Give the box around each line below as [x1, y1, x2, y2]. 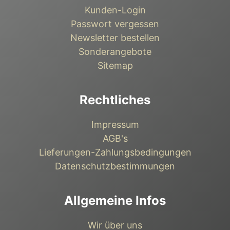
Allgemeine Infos [64, 193, 166, 208]
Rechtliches [80, 92, 150, 107]
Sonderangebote [79, 46, 151, 57]
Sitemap [97, 60, 133, 71]
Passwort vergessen [71, 18, 159, 29]
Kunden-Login [84, 4, 146, 15]
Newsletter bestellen [70, 32, 160, 43]
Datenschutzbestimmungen [55, 160, 175, 171]
